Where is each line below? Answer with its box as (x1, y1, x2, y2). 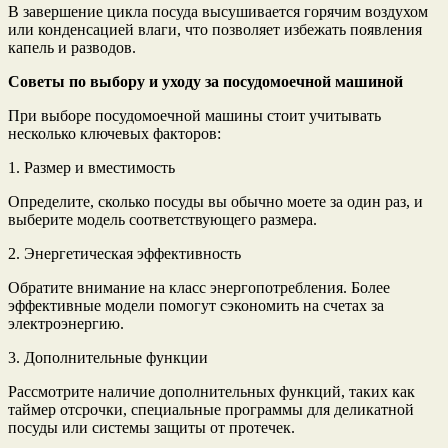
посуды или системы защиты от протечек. (8, 419, 295, 437)
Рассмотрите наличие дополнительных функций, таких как (8, 383, 415, 401)
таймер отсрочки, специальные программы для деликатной (8, 401, 414, 419)
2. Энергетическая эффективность (8, 245, 241, 263)
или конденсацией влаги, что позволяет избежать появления (8, 21, 422, 39)
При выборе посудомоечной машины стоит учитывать (8, 107, 381, 125)
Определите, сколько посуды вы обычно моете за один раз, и (8, 193, 423, 211)
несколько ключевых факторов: (8, 125, 221, 143)
